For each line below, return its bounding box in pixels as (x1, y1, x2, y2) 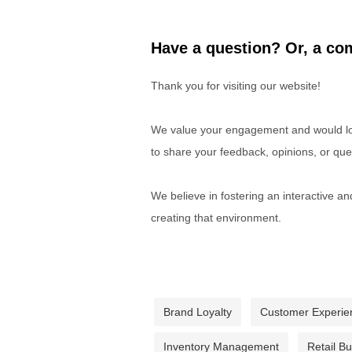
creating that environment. (151, 211, 281, 224)
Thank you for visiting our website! (151, 79, 321, 92)
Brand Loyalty (163, 305, 232, 318)
